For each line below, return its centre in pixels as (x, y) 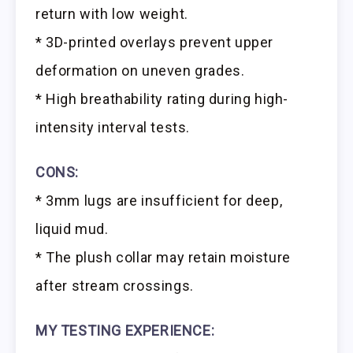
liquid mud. (72, 229)
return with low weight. (112, 14)
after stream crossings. (115, 285)
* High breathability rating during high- (162, 99)
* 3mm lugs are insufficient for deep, (159, 200)
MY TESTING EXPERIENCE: (125, 330)
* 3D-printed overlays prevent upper (155, 43)
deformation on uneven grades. (140, 71)
